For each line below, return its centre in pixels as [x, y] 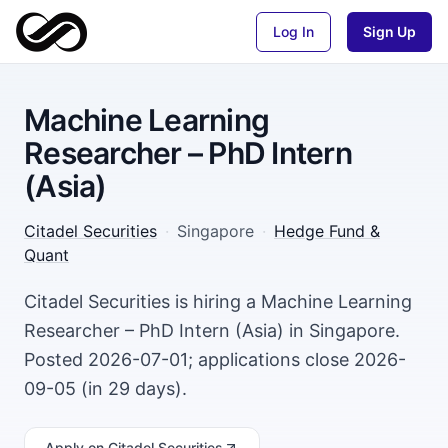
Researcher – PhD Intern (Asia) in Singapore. [212, 330]
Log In [293, 31]
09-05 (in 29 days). [105, 388]
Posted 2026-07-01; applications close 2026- [215, 359]
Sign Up [389, 31]
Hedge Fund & [327, 231]
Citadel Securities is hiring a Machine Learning [218, 301]
